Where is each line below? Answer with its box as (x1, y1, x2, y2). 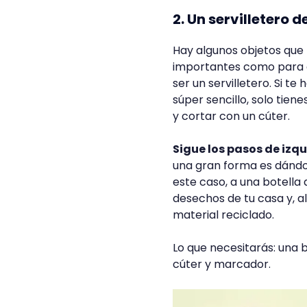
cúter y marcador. (173, 256, 276, 272)
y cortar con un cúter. (173, 108, 290, 124)
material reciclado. (173, 207, 274, 223)
